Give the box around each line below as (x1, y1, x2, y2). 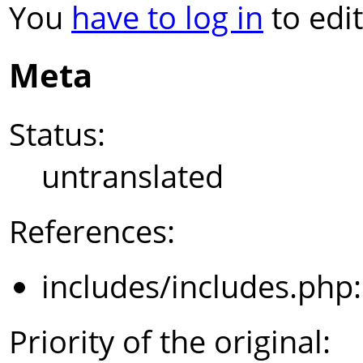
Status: (9, 113, 105, 156)
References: (9, 210, 175, 253)
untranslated (41, 155, 224, 198)
